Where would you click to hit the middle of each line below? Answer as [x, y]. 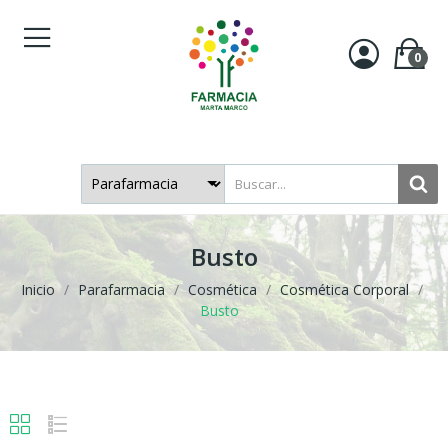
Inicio [37, 289]
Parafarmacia [121, 289]
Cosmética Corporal [344, 289]
